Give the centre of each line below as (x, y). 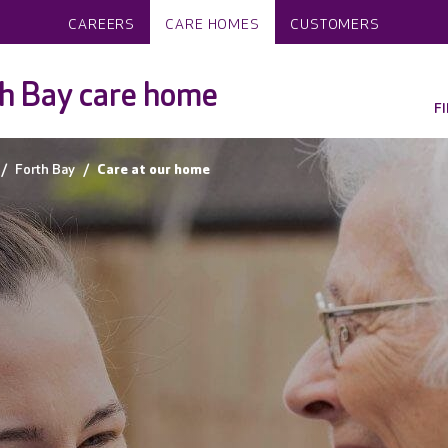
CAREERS (102, 24)
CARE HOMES (213, 24)
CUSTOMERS (335, 24)
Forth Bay (45, 169)
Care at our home (153, 169)
